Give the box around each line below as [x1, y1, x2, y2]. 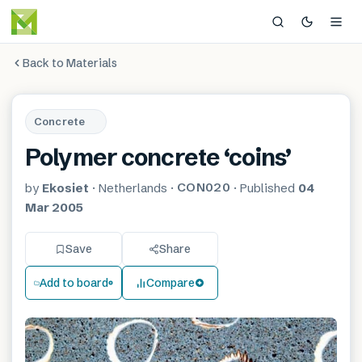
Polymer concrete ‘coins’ [25, 143, 292, 171]
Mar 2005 [25, 200, 83, 215]
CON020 [177, 179, 230, 195]
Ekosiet [42, 180, 89, 196]
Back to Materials [23, 55, 117, 70]
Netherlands [99, 180, 167, 196]
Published [239, 180, 298, 196]
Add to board [39, 275, 108, 290]
